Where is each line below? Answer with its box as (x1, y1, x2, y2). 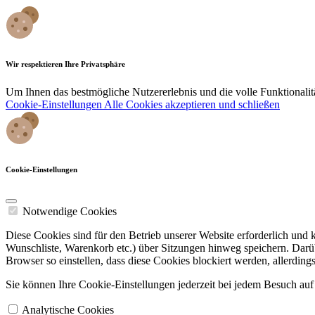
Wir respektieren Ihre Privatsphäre (6, 59, 125, 68)
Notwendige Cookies (22, 205, 117, 217)
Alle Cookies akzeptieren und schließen (104, 98, 280, 110)
